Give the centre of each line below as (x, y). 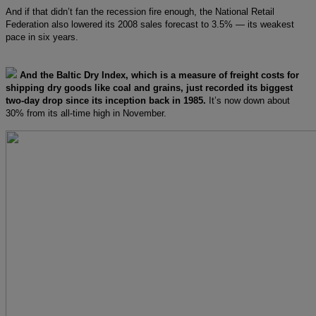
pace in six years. (42, 37)
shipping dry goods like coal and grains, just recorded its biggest (149, 87)
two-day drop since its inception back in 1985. (107, 100)
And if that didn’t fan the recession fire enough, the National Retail (140, 11)
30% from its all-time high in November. (86, 113)
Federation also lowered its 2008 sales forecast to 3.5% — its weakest (150, 24)
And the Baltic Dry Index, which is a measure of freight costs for (159, 75)
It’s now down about (249, 100)
